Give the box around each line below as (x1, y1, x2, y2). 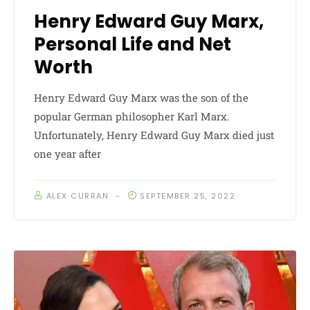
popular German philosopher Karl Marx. (34, 109, 230, 123)
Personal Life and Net (34, 31, 231, 57)
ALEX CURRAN (46, 190, 109, 201)
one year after (34, 146, 101, 161)
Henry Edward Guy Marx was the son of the (34, 90, 248, 104)
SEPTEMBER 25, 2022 (140, 190, 235, 201)
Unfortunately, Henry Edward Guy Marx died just (34, 127, 274, 142)
